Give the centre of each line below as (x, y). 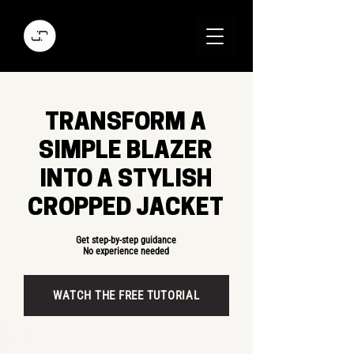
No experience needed (126, 251)
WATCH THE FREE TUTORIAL (126, 296)
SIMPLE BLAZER (126, 152)
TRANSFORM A (126, 124)
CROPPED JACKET (126, 209)
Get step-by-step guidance (126, 240)
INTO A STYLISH (126, 181)
